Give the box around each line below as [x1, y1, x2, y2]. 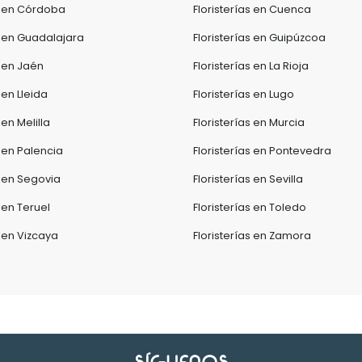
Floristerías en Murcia [193, 116, 305, 129]
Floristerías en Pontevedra [193, 144, 331, 158]
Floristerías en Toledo [193, 200, 306, 214]
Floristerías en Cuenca [193, 2, 311, 16]
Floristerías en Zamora [193, 229, 311, 242]
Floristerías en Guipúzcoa [193, 31, 326, 44]
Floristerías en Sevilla [193, 172, 303, 186]
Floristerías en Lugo [193, 87, 294, 101]
